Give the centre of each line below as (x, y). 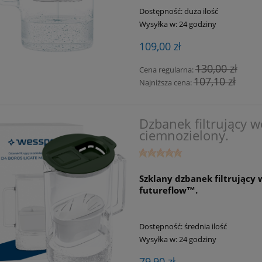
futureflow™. (168, 190)
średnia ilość (205, 226)
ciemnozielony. (184, 136)
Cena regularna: (167, 69)
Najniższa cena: (166, 82)
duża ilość (201, 11)
